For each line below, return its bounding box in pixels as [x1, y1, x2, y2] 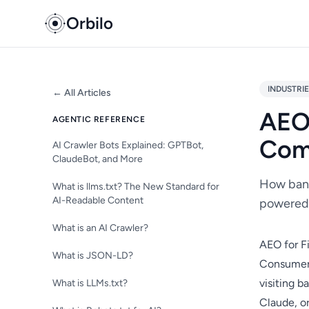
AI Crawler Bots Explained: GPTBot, [52, 139, 203, 151]
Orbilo [66, 13, 113, 33]
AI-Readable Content [52, 195, 143, 206]
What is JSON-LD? [52, 250, 133, 261]
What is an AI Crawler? [52, 222, 148, 234]
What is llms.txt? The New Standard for [52, 181, 219, 192]
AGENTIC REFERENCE [52, 114, 146, 124]
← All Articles [52, 87, 111, 99]
